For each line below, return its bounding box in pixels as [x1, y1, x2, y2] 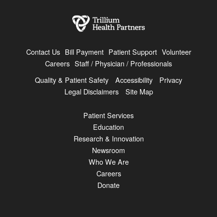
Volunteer [161, 46, 191, 57]
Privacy [159, 74, 182, 85]
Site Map [125, 86, 153, 96]
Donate [97, 179, 120, 190]
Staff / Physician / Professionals [75, 58, 172, 68]
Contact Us [26, 46, 60, 57]
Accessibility [115, 74, 153, 85]
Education [93, 121, 124, 132]
